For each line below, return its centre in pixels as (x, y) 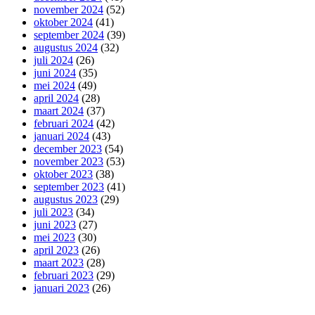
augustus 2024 (66, 47)
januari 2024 (62, 136)
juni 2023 (55, 224)
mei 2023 (54, 237)
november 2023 (69, 161)
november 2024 (69, 9)
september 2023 (69, 186)
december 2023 (68, 148)
